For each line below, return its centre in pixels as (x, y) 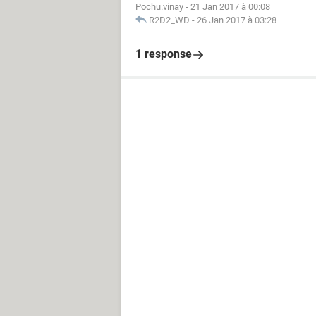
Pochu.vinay (159, 7)
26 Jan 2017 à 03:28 (237, 20)
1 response (164, 54)
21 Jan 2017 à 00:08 (230, 7)
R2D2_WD (169, 20)
